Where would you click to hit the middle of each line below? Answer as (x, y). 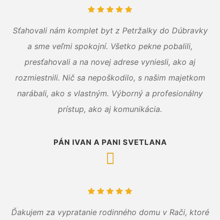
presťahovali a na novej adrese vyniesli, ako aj (110, 62)
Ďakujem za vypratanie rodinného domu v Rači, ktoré (110, 212)
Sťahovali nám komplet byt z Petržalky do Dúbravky (110, 31)
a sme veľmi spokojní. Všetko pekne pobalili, (110, 46)
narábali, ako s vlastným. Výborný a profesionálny (110, 94)
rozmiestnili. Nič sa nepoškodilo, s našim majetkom (110, 78)
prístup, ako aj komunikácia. (110, 109)
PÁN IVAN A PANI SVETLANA (110, 142)
